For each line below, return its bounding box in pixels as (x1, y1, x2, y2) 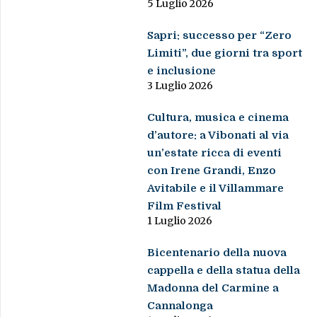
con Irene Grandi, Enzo (147, 164, 277, 178)
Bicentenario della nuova (147, 246, 287, 260)
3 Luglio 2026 (147, 79, 214, 93)
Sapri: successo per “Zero (147, 29, 292, 42)
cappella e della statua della (147, 264, 301, 277)
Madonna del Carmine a (147, 282, 279, 295)
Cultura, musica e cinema (147, 111, 289, 125)
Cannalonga (147, 299, 214, 313)
